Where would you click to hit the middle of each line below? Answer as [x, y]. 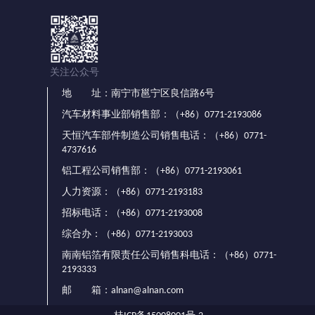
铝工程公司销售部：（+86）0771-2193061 [152, 171]
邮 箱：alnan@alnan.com [123, 290]
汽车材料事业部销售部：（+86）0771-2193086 [162, 115]
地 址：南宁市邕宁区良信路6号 [139, 94]
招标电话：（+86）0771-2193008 [133, 213]
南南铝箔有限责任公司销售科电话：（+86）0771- [169, 255]
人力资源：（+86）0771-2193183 [133, 192]
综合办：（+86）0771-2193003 [128, 234]
